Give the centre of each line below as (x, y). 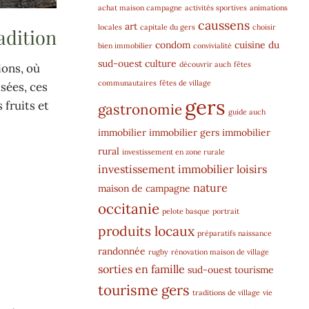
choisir (264, 27)
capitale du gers (168, 27)
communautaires (127, 82)
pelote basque (186, 211)
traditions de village (226, 292)
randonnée (122, 251)
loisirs (252, 169)
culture (161, 63)
